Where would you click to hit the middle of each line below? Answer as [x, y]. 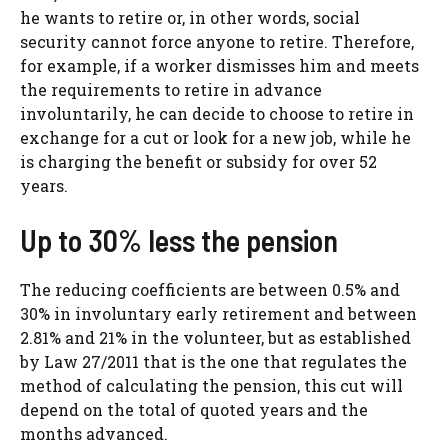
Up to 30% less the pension [179, 239]
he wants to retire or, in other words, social [190, 17]
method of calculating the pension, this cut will [211, 385]
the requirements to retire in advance [171, 89]
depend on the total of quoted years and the [194, 409]
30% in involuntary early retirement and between [218, 313]
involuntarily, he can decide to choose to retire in [217, 113]
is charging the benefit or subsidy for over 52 [198, 161]
